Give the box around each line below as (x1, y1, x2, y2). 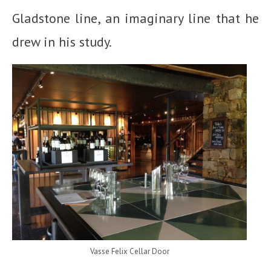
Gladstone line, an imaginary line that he (12, 10, 259, 27)
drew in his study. (12, 33, 112, 51)
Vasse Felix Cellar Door (90, 246, 169, 256)
